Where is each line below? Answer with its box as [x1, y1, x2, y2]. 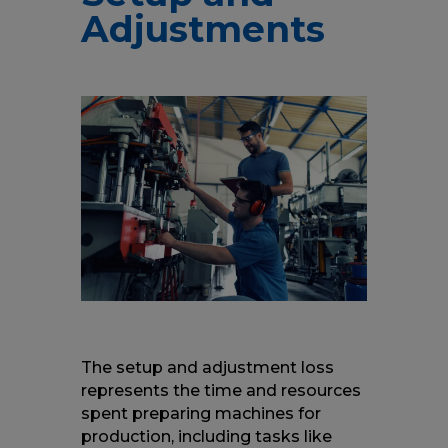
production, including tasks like [80, 426, 332, 446]
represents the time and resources [80, 380, 361, 400]
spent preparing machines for [80, 403, 321, 423]
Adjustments [80, 7, 325, 51]
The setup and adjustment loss [80, 357, 334, 377]
